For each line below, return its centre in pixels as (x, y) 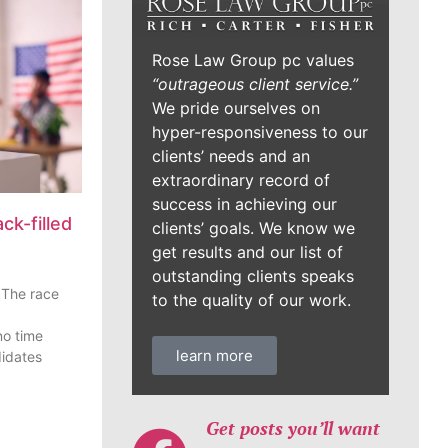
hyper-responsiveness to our (260, 132)
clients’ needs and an (231, 156)
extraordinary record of (241, 180)
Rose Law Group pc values (253, 60)
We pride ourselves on (236, 108)
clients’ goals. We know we (253, 228)
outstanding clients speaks (253, 276)
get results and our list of (247, 252)
